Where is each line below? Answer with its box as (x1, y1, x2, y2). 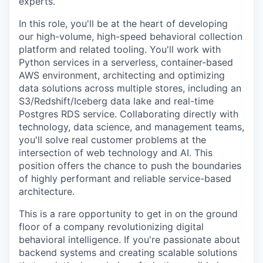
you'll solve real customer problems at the (19, 134, 206, 146)
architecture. (19, 186, 75, 197)
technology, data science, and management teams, (19, 121, 244, 133)
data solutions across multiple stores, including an (19, 82, 241, 94)
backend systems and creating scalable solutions (19, 247, 237, 258)
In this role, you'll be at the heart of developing (19, 18, 228, 29)
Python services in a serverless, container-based (19, 56, 233, 68)
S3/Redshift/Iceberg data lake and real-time (19, 95, 214, 107)
